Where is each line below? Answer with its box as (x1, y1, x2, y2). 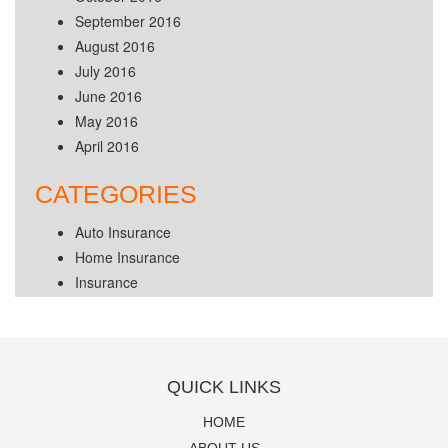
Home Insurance (75, 247, 180, 268)
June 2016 (75, 86, 142, 107)
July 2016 (75, 61, 136, 82)
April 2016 (75, 136, 139, 157)
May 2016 (75, 111, 138, 132)
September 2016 (75, 11, 181, 32)
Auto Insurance (75, 222, 171, 243)
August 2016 (75, 36, 155, 57)
